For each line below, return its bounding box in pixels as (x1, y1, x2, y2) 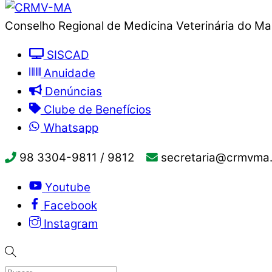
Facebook (43, 198, 97, 212)
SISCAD (43, 48, 89, 63)
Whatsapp (40, 121, 98, 135)
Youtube (45, 180, 91, 194)
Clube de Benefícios (40, 103, 151, 117)
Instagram (43, 216, 98, 231)
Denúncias (42, 84, 103, 99)
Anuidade (40, 66, 95, 81)
